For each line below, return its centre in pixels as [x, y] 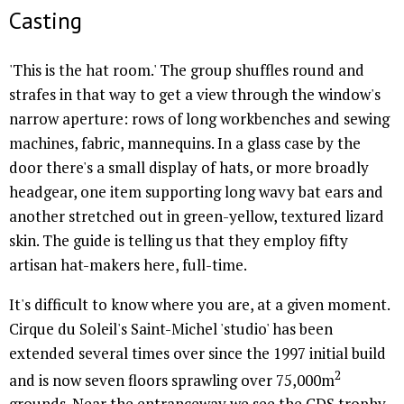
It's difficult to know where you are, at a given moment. [199, 304]
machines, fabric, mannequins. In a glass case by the [185, 142]
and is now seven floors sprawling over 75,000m [172, 380]
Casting [46, 20]
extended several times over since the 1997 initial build [197, 353]
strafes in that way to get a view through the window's [195, 94]
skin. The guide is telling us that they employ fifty [179, 240]
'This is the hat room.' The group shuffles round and [187, 69]
